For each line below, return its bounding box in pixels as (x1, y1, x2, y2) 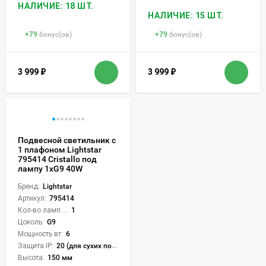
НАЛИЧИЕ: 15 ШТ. (148, 10, 224, 20)
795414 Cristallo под (18, 154, 97, 164)
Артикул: (18, 194, 46, 202)
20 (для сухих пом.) (56, 241, 112, 250)
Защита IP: (18, 241, 53, 250)
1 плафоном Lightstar (18, 144, 102, 154)
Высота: (18, 253, 45, 262)
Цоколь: (18, 217, 44, 226)
